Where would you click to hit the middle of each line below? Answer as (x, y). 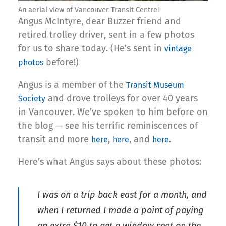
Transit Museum (155, 85)
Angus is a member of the (72, 85)
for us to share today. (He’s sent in (91, 49)
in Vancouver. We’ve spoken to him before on (113, 112)
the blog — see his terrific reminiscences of (108, 126)
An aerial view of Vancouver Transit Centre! (89, 10)
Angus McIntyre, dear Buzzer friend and (100, 21)
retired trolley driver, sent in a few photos (106, 35)
